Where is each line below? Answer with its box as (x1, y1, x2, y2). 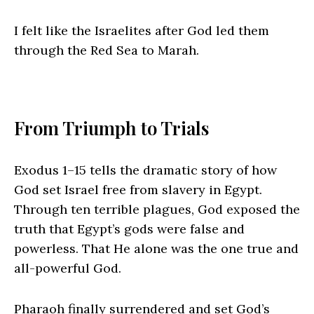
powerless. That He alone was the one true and (14, 240, 299, 257)
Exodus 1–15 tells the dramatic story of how (14, 162, 277, 179)
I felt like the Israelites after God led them (14, 22, 269, 39)
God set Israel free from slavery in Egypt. (14, 182, 262, 198)
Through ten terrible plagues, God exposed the (14, 201, 300, 218)
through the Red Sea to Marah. (14, 42, 203, 59)
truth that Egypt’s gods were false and (14, 221, 245, 238)
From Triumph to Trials (14, 116, 209, 141)
